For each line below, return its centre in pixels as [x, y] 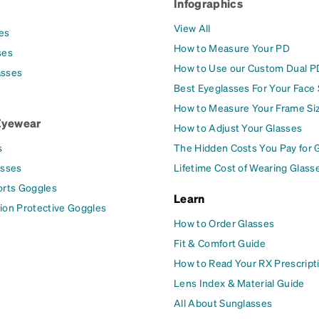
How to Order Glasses [224, 223]
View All [192, 28]
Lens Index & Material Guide [239, 283]
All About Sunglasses [223, 303]
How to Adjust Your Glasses [238, 128]
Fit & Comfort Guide [220, 243]
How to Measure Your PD [232, 48]
